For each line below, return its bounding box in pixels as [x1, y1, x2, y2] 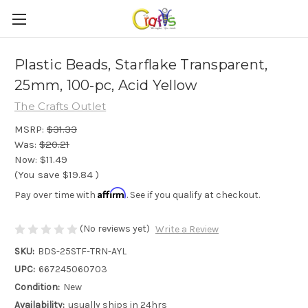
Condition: [14, 281, 60, 294]
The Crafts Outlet [14, 100, 107, 113]
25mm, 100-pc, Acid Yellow [14, 77, 198, 94]
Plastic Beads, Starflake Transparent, [14, 56, 268, 74]
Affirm [98, 186, 126, 199]
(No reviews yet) [80, 222, 150, 234]
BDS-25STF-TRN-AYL [37, 245, 126, 258]
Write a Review [155, 223, 219, 236]
